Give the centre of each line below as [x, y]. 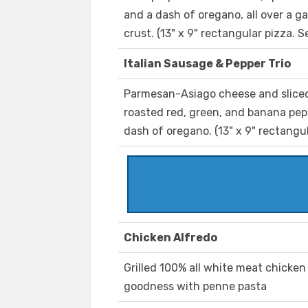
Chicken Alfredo [170, 238]
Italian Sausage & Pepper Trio [207, 64]
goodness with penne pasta [195, 287]
